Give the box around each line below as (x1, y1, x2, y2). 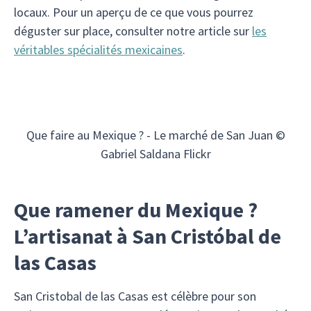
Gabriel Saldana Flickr (100, 146, 211, 162)
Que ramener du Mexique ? (14, 196, 258, 223)
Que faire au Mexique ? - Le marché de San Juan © (26, 127, 285, 143)
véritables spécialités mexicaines (14, 42, 183, 58)
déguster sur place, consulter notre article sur (14, 23, 252, 39)
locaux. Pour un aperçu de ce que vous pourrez (14, 4, 253, 20)
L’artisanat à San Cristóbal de (14, 223, 281, 249)
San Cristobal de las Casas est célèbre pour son (14, 288, 256, 304)
